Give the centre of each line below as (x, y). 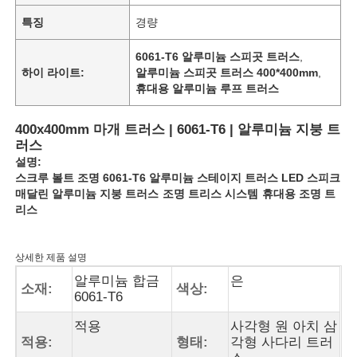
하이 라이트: (53, 72)
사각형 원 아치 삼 (284, 326)
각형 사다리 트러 (282, 342)
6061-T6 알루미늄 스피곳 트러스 (218, 56)
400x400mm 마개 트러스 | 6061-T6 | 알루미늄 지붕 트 (178, 129)
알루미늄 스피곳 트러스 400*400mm (227, 72)
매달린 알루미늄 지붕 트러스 (87, 193)
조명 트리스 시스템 (211, 193)
